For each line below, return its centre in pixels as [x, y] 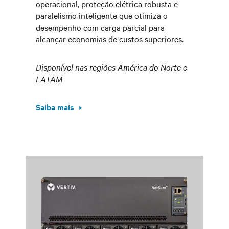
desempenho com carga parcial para [100, 27]
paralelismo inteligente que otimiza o [102, 15]
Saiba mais [55, 107]
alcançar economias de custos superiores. [110, 39]
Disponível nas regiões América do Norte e [111, 67]
